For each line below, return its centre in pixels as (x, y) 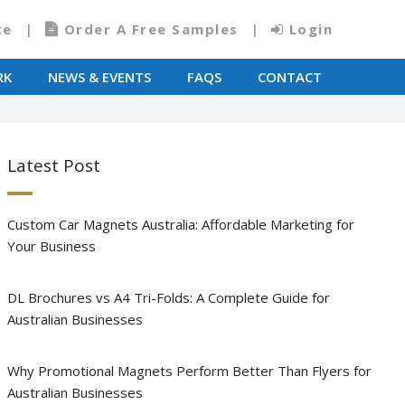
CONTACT (289, 77)
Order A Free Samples (151, 29)
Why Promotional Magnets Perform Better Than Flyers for (189, 371)
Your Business (51, 246)
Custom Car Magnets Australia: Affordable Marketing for (180, 224)
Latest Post (53, 165)
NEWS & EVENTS (99, 77)
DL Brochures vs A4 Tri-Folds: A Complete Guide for (168, 297)
